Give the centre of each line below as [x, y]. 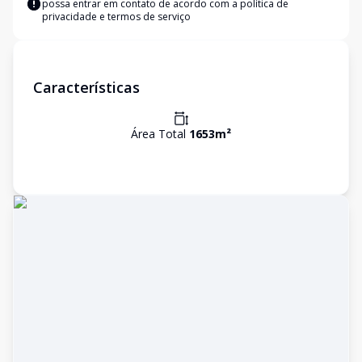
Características [86, 87]
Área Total [160, 134]
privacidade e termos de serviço [116, 17]
